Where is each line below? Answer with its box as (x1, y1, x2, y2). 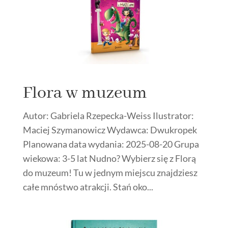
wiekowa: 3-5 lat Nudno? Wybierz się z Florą (22, 152, 196, 164)
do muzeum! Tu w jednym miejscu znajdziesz (22, 166, 197, 178)
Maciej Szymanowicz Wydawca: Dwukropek (22, 124, 197, 135)
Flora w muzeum (22, 82, 147, 104)
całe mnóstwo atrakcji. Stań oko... (22, 181, 153, 192)
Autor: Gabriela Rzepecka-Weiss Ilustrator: (22, 109, 194, 121)
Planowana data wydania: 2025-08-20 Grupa (22, 138, 199, 150)
